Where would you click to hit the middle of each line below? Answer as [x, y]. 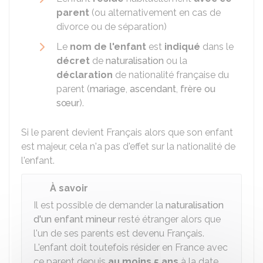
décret [73, 61]
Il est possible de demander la [100, 205]
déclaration [85, 75]
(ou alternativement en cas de [155, 13]
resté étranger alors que [168, 219]
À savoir [69, 188]
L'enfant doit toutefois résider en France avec [131, 247]
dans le [217, 47]
